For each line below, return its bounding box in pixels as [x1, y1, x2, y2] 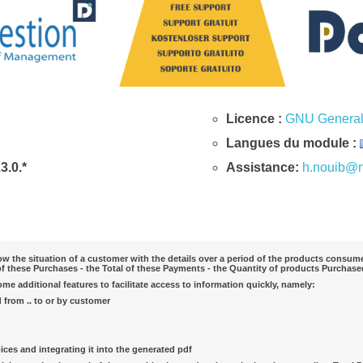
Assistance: [226, 160, 299, 174]
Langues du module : [226, 136, 360, 150]
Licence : [226, 112, 285, 126]
